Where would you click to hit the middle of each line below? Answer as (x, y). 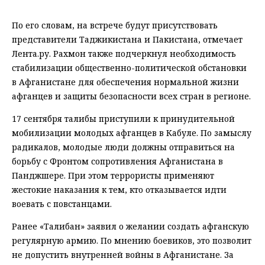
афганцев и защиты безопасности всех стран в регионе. (131, 96)
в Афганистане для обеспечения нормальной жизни (125, 82)
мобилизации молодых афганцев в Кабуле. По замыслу (132, 132)
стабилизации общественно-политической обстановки (129, 67)
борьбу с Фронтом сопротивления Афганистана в (117, 161)
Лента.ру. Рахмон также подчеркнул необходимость (124, 53)
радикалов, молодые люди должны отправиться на (123, 147)
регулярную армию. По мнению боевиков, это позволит (132, 240)
